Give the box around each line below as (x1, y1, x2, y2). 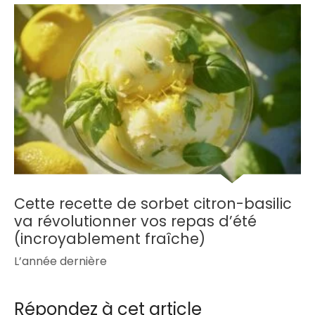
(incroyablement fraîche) (14, 228, 205, 249)
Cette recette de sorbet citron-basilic (14, 193, 292, 214)
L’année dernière (14, 252, 107, 269)
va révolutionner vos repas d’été (14, 210, 257, 231)
